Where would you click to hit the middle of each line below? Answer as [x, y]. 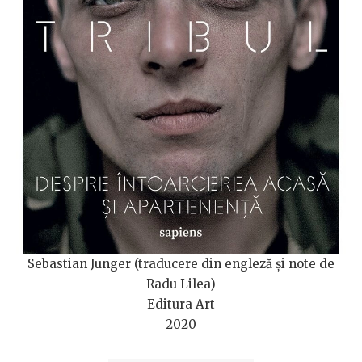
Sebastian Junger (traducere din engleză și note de [181, 263]
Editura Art [181, 304]
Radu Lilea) [181, 284]
